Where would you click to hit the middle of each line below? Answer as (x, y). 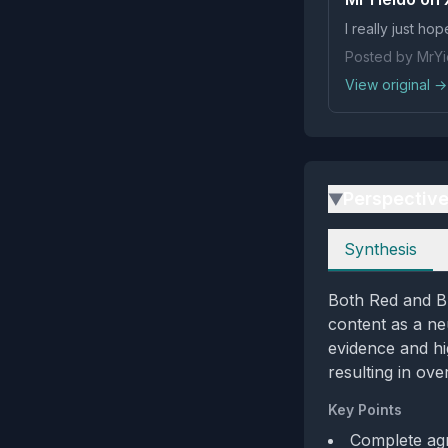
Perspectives (375, 240)
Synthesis (380, 249)
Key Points (365, 409)
